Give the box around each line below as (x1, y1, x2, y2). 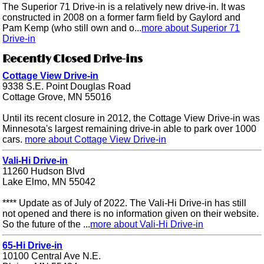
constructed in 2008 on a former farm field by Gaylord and (2, 12, 241, 23)
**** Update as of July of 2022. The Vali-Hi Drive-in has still (2, 197, 247, 208)
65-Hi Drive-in (2, 240, 63, 250)
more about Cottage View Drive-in (25, 134, 167, 144)
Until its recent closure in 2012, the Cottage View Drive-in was (2, 113, 260, 123)
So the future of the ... (2, 219, 91, 229)
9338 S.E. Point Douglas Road (2, 81, 131, 91)
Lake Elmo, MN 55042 (2, 176, 96, 187)
